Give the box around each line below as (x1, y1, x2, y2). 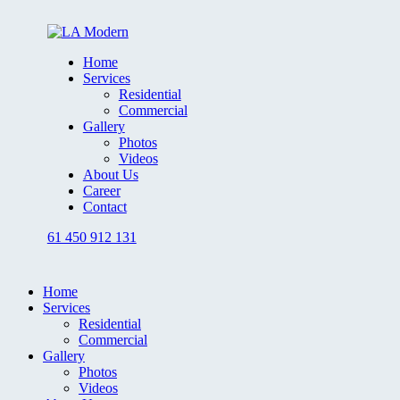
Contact (82, 198, 127, 214)
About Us (82, 166, 138, 182)
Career (82, 182, 121, 198)
